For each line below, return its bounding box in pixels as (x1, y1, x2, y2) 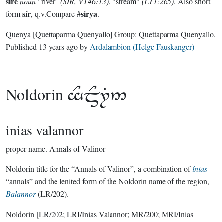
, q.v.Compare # (31, 8, 81, 19)
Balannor (6, 188, 36, 199)
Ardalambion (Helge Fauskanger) (90, 41, 194, 52)
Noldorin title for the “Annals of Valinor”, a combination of (6, 164, 192, 174)
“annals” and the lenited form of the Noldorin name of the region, (6, 176, 209, 186)
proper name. (6, 143, 47, 154)
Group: (112, 29, 139, 39)
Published (6, 41, 39, 52)
